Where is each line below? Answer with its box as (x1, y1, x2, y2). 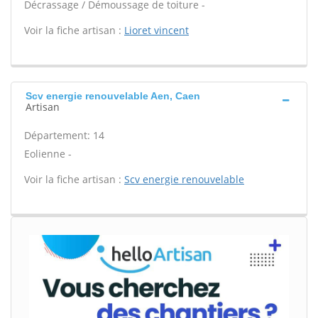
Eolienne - (24, 147, 72, 160)
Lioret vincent (124, 23, 189, 37)
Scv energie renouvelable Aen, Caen (26, 90, 200, 102)
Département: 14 (24, 128, 104, 142)
